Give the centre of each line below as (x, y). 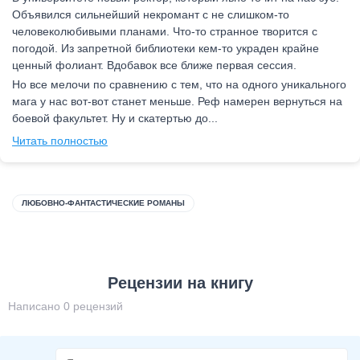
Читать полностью (60, 140)
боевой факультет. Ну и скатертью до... (115, 118)
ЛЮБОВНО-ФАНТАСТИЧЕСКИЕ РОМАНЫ (103, 202)
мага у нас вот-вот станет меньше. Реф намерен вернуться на (177, 101)
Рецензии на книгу (180, 282)
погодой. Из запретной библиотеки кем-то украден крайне (166, 48)
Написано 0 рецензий (65, 306)
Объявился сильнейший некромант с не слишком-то (151, 14)
